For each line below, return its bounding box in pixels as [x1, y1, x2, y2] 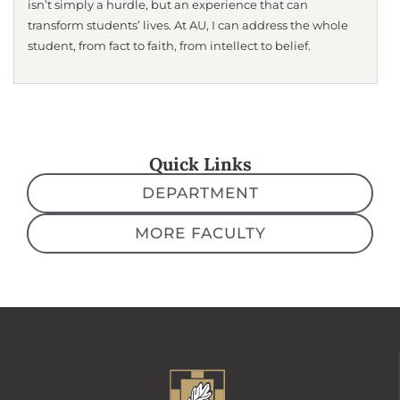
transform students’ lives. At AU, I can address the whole [28, 19, 348, 33]
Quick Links [148, 152, 252, 175]
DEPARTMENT [141, 183, 259, 202]
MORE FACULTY [134, 223, 266, 242]
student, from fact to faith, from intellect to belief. [28, 39, 311, 54]
